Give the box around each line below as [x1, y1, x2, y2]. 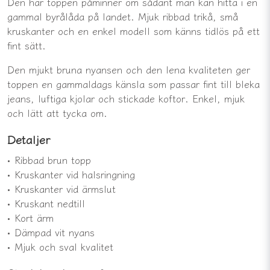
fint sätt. [7, 37, 46, 52]
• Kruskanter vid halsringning [7, 166, 135, 181]
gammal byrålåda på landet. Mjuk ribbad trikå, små [7, 8, 238, 24]
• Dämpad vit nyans [7, 224, 95, 239]
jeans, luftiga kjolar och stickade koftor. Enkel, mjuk [7, 90, 245, 105]
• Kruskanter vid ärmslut [7, 181, 116, 196]
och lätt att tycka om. [7, 105, 107, 120]
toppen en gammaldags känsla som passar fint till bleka [7, 76, 260, 91]
